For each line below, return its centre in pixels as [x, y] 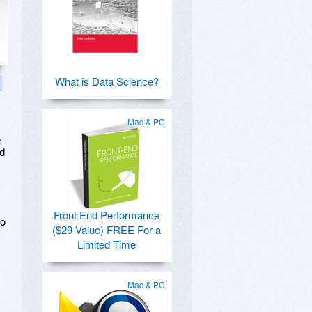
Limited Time [107, 244]
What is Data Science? [107, 81]
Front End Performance [107, 215]
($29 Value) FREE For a [107, 229]
